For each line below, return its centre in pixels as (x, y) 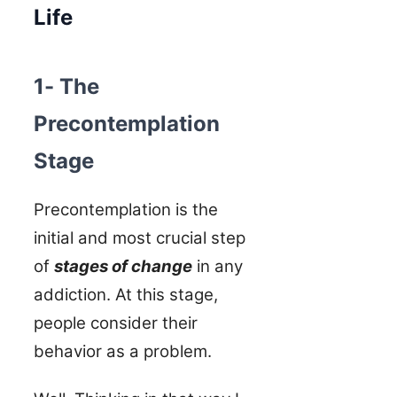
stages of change (123, 266)
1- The (66, 86)
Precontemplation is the (126, 209)
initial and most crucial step (140, 237)
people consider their (116, 323)
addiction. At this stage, (126, 294)
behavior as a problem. (123, 351)
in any (218, 266)
